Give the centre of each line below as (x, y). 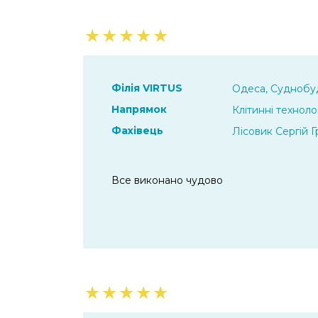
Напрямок (139, 109)
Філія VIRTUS (147, 88)
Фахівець (137, 130)
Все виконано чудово (167, 180)
